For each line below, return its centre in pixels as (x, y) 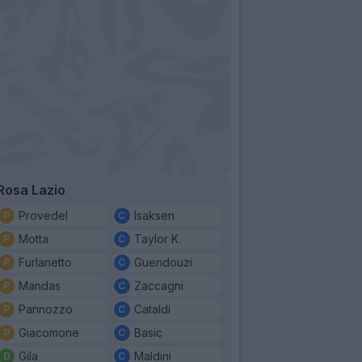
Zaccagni (158, 285)
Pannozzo (46, 309)
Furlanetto (45, 262)
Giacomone (49, 332)
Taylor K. (157, 238)
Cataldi (152, 309)
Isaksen (154, 215)
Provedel (43, 215)
